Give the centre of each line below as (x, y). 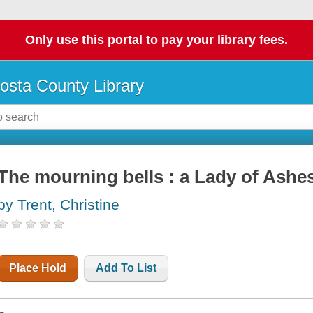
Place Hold (38, 268)
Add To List (126, 268)
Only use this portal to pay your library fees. (156, 40)
